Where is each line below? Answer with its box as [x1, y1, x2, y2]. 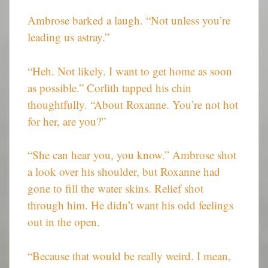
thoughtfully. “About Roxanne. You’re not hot [28, 96, 238, 112]
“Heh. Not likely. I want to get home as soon [28, 63, 232, 78]
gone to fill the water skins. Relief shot [28, 181, 203, 196]
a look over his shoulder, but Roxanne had [28, 164, 220, 179]
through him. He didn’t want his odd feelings [28, 197, 233, 213]
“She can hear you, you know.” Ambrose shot [28, 147, 236, 163]
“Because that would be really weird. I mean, [28, 248, 231, 263]
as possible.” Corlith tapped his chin [28, 80, 191, 95]
